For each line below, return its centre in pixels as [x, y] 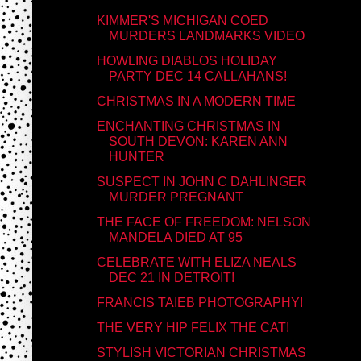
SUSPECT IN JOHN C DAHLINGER [201, 181]
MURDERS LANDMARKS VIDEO [206, 35]
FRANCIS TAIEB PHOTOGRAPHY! [199, 302]
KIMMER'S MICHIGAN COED [182, 20]
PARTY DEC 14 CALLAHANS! [197, 76]
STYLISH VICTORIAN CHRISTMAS [201, 352]
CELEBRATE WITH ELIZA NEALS [196, 262]
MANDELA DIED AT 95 [175, 237]
